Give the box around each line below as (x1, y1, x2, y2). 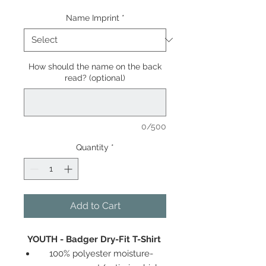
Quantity (76, 142, 109, 152)
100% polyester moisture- (49, 248, 153, 259)
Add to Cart (69, 199, 121, 211)
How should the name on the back (28, 61, 161, 71)
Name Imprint (65, 12, 119, 23)
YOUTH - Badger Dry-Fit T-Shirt (27, 233, 163, 245)
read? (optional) (65, 72, 125, 83)
